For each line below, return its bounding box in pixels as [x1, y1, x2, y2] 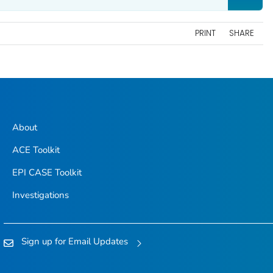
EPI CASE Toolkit [12, 166, 82, 179]
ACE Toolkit [12, 143, 60, 156]
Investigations [12, 188, 69, 201]
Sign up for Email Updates [21, 235, 128, 247]
